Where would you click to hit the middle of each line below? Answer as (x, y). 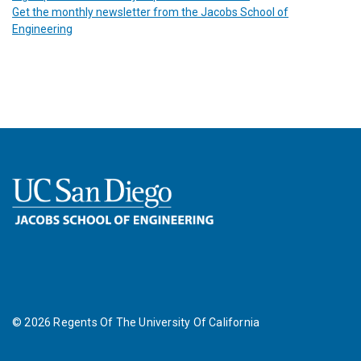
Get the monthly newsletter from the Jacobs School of (150, 12)
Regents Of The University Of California (156, 323)
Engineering (42, 29)
